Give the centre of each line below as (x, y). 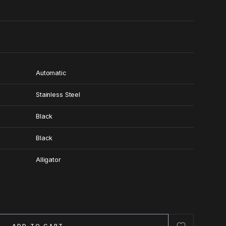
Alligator (48, 160)
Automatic (51, 73)
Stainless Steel (58, 95)
